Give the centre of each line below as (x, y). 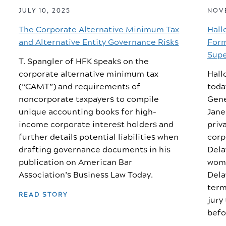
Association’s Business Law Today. (86, 175)
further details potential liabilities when (99, 137)
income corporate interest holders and (96, 125)
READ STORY (43, 195)
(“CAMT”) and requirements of (80, 87)
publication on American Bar (76, 163)
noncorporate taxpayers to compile (89, 100)
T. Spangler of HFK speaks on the (84, 62)
